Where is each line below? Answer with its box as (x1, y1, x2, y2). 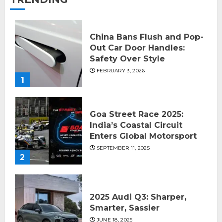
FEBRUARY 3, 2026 (96, 67, 145, 74)
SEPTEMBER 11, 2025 (96, 145, 150, 152)
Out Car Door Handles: (90, 43, 185, 53)
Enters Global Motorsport (90, 131, 197, 141)
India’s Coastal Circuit (90, 120, 182, 130)
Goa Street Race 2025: (90, 110, 183, 119)
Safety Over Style (90, 54, 165, 64)
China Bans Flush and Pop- (90, 32, 204, 42)
